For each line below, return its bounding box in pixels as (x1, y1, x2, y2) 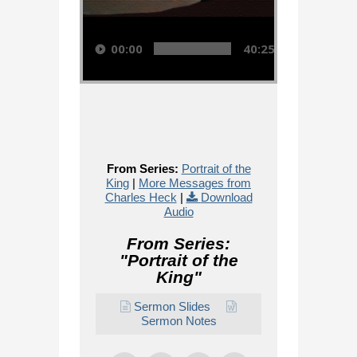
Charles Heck (104, 190, 177, 204)
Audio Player (82, 9, 112, 23)
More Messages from (139, 176, 251, 190)
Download (200, 190, 253, 204)
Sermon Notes (140, 314, 217, 328)
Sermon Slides (134, 300, 210, 313)
